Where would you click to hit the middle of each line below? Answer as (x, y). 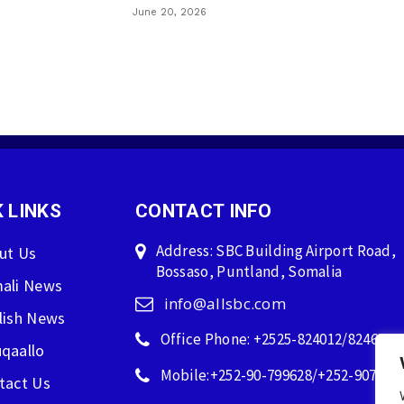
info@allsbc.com (225, 303)
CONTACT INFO (204, 211)
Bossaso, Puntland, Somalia (249, 271)
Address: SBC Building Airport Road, (276, 250)
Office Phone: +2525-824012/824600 (276, 339)
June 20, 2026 (169, 12)
